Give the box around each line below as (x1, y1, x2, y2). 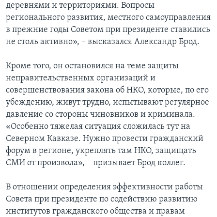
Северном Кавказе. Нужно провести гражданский (6, 134, 203, 144)
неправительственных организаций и (6, 74, 155, 83)
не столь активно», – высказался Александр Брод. (6, 37, 200, 47)
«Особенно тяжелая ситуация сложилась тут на (6, 122, 190, 132)
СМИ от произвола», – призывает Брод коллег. (6, 158, 186, 168)
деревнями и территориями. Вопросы (6, 1, 155, 11)
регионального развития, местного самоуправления (6, 13, 211, 23)
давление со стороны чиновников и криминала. (6, 110, 195, 120)
